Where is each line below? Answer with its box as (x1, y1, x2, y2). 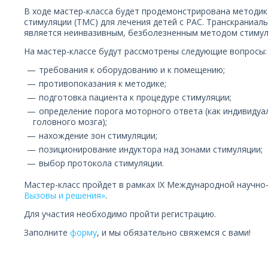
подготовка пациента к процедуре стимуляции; (39, 92, 232, 103)
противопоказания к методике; (39, 78, 166, 89)
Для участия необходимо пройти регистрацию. (24, 208, 218, 220)
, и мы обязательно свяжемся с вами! (97, 227, 251, 238)
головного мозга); (33, 116, 107, 127)
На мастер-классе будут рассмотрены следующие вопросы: (24, 45, 267, 57)
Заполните (24, 227, 70, 238)
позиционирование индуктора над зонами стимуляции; (39, 144, 263, 155)
